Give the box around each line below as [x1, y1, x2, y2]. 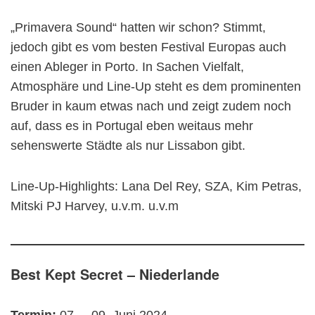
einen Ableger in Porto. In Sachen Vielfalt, [11, 59, 244, 74]
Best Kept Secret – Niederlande [11, 264, 219, 284]
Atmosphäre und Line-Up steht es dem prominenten [11, 79, 301, 94]
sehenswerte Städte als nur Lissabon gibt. [11, 138, 249, 153]
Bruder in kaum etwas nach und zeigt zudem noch [11, 98, 291, 113]
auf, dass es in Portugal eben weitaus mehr [11, 118, 253, 133]
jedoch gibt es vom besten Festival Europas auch [11, 39, 286, 54]
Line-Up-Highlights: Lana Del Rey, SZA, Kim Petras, [11, 179, 302, 193]
